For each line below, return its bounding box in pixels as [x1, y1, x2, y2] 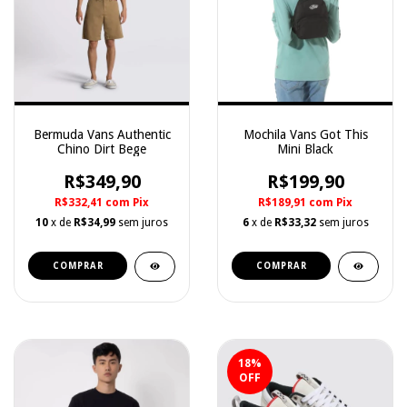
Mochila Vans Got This [243, 127, 368, 142]
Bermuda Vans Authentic [33, 127, 171, 142]
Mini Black [277, 142, 333, 156]
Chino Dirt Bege [57, 142, 146, 156]
